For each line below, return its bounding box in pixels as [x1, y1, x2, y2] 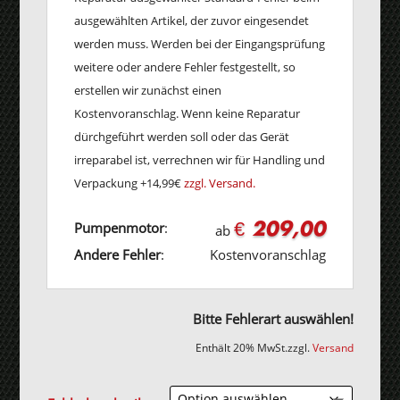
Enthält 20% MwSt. [195, 340, 287, 356]
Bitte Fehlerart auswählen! [192, 310, 354, 329]
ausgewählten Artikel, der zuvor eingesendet [74, 12, 310, 29]
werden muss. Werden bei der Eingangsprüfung [74, 36, 326, 53]
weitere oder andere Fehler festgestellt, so [74, 59, 296, 76]
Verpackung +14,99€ [74, 175, 185, 192]
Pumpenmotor [74, 219, 165, 237]
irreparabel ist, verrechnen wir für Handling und [74, 152, 326, 169]
